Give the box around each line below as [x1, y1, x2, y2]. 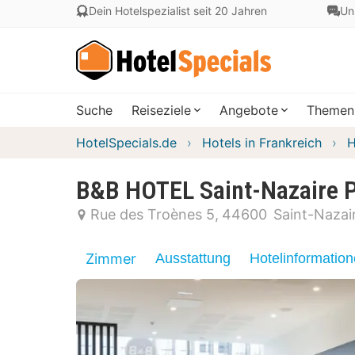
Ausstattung [155, 250, 231, 266]
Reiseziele [132, 102, 191, 118]
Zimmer [86, 250, 136, 267]
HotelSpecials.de [76, 135, 177, 151]
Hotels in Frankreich [202, 135, 322, 151]
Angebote [219, 102, 278, 118]
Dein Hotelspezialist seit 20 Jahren [89, 4, 267, 17]
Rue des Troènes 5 [90, 206, 215, 223]
